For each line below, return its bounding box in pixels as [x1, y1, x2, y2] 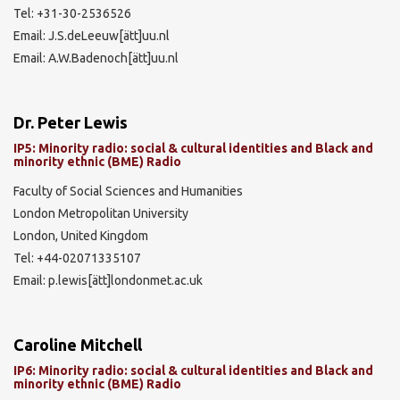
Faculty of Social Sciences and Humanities [13, 183, 243, 198]
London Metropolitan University [13, 205, 188, 221]
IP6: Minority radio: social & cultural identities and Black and [13, 363, 373, 378]
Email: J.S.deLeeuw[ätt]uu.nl [13, 28, 170, 43]
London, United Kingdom [13, 228, 148, 243]
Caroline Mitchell [13, 335, 142, 354]
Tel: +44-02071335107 [13, 250, 141, 265]
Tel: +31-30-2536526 [13, 5, 131, 21]
